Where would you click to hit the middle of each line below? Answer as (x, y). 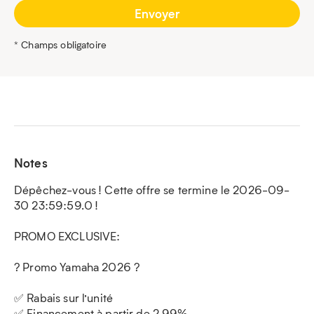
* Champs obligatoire (60, 45)
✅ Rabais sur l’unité (63, 298)
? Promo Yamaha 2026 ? (77, 267)
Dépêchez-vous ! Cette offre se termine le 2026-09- (152, 190)
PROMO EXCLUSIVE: (67, 236)
